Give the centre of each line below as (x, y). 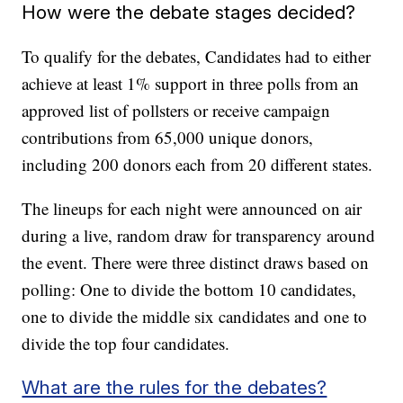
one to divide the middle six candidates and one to (195, 316)
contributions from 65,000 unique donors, (168, 137)
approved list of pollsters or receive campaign (176, 110)
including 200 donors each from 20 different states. (197, 164)
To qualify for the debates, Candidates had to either (197, 56)
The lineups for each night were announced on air (192, 208)
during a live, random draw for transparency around (199, 235)
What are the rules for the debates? (175, 387)
